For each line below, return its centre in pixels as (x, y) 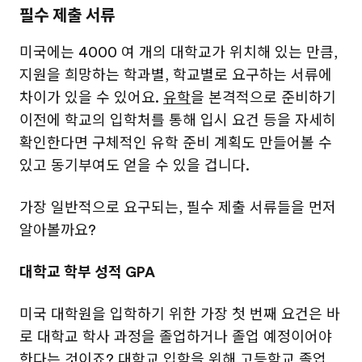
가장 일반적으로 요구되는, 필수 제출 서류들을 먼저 (178, 208)
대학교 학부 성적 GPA (87, 272)
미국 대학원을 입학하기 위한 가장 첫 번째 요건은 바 (180, 314)
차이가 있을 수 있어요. (91, 98)
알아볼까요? (58, 230)
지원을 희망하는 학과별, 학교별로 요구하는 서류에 (176, 75)
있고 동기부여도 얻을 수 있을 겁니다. (135, 166)
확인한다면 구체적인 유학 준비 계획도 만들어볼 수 (176, 143)
